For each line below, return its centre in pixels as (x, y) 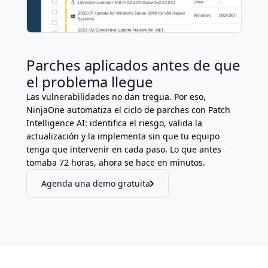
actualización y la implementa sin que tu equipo (123, 136)
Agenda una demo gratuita (96, 184)
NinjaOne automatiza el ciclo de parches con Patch (128, 110)
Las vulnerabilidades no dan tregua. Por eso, (116, 97)
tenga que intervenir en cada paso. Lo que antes (124, 150)
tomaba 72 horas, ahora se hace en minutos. (116, 163)
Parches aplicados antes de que (133, 65)
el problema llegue (90, 82)
